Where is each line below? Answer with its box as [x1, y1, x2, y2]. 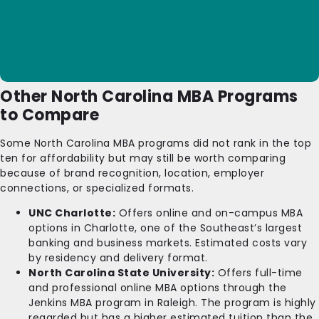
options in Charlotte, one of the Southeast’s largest [28, 220, 302, 235]
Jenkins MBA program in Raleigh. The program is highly [28, 295, 316, 310]
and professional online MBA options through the [28, 280, 287, 295]
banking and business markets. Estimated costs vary [28, 235, 307, 250]
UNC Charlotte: [28, 205, 115, 220]
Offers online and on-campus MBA [115, 205, 303, 220]
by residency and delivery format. [28, 250, 208, 265]
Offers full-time [214, 265, 303, 280]
